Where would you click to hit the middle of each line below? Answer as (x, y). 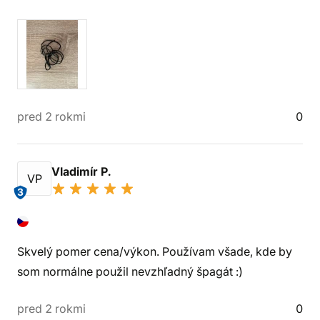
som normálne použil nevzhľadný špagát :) (130, 271)
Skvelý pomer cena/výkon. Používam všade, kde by (155, 251)
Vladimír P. (82, 171)
